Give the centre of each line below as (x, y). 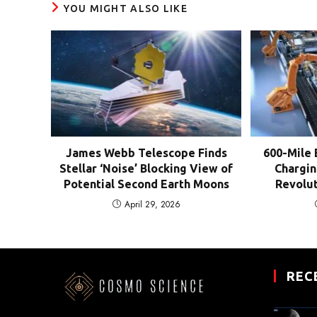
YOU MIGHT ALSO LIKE (126, 9)
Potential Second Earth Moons (146, 184)
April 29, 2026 (152, 204)
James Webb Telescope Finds (146, 152)
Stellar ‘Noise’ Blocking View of (146, 168)
